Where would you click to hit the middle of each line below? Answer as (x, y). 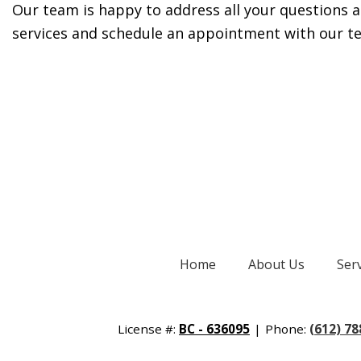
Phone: (287, 329)
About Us (277, 265)
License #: (148, 329)
